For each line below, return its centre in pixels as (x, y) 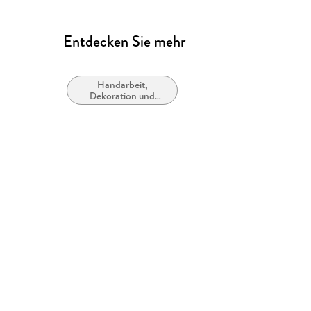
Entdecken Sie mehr (125, 42)
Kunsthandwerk (122, 107)
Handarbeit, (122, 85)
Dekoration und (123, 96)
